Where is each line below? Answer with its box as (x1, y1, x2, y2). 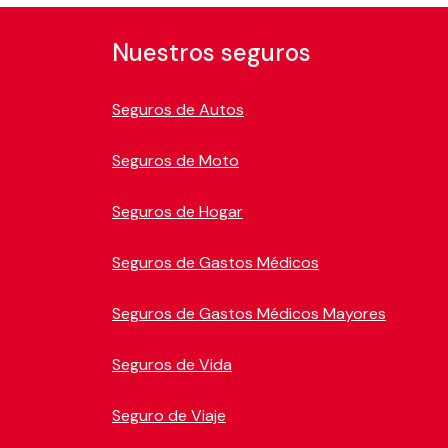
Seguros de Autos (112, 98, 244, 120)
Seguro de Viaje (112, 404, 226, 426)
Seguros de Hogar (112, 200, 243, 222)
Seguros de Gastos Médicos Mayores (112, 302, 386, 324)
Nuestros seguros (112, 36, 311, 68)
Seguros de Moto (112, 149, 239, 171)
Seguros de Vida (112, 353, 232, 375)
